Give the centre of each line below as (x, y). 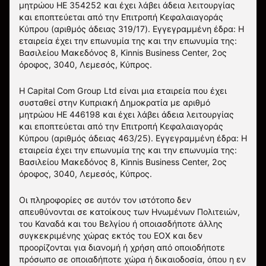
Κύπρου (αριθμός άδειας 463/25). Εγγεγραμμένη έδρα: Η (133, 138)
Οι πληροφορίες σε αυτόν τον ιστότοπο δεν (105, 200)
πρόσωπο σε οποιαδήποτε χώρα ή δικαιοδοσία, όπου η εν (132, 259)
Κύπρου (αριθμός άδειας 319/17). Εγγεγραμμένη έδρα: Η (132, 29)
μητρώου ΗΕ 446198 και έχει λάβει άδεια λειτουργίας (126, 114)
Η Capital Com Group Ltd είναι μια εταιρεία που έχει (123, 91)
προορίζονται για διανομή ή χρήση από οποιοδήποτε (122, 247)
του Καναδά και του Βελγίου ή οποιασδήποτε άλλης (121, 224)
